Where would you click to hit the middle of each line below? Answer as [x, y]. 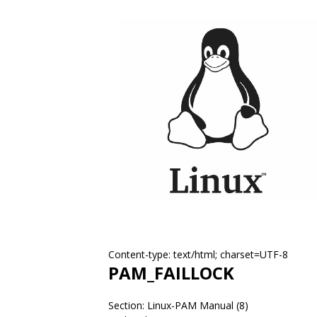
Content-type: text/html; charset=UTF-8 [198, 254]
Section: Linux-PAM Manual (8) [178, 305]
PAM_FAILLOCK [171, 273]
